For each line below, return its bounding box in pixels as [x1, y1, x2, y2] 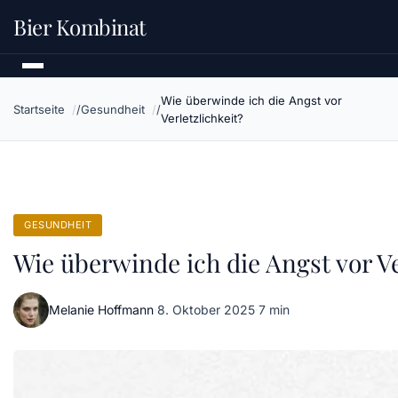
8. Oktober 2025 [157, 302, 255, 317]
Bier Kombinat [13, 12, 147, 41]
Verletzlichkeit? [161, 111, 243, 125]
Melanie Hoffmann [49, 302, 154, 317]
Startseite [13, 102, 65, 116]
